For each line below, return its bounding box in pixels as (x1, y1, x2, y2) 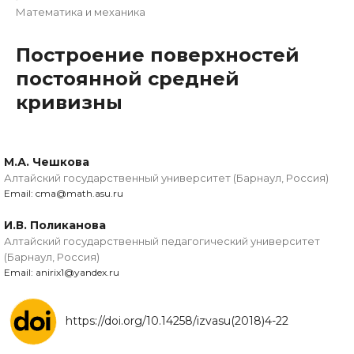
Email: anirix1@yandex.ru (4, 266, 119, 279)
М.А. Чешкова (4, 155, 89, 170)
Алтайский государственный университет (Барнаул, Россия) (4, 171, 329, 185)
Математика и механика (16, 6, 145, 19)
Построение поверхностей (16, 43, 299, 67)
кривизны (16, 91, 122, 115)
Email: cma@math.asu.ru (4, 187, 123, 200)
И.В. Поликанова (4, 218, 106, 233)
